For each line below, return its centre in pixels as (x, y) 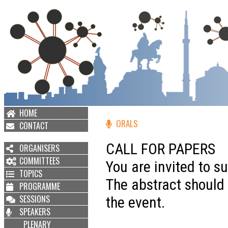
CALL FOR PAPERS (161, 149)
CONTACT (34, 126)
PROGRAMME (40, 186)
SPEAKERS (35, 212)
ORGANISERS (39, 148)
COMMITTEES (39, 161)
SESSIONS (35, 199)
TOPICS (31, 174)
